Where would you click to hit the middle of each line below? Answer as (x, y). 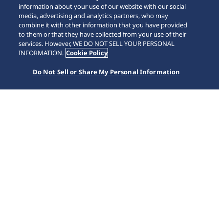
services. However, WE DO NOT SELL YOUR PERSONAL (97, 44)
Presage (81, 99)
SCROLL (109, 42)
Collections (47, 99)
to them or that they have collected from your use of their (103, 34)
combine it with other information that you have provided (103, 25)
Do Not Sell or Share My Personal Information (106, 72)
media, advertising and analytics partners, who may (94, 16)
